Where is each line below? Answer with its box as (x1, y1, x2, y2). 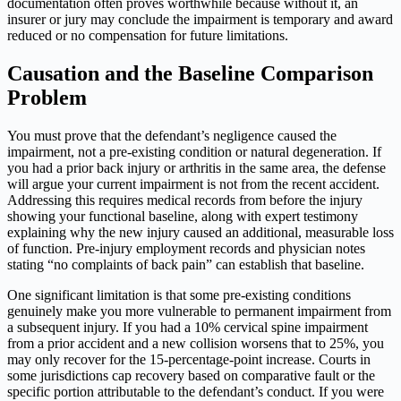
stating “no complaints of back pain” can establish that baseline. (7, 256, 364, 272)
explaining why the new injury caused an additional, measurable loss (7, 224, 394, 240)
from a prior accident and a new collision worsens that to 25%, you (7, 335, 384, 351)
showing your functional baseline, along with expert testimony (7, 208, 358, 224)
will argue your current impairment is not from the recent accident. (7, 175, 380, 192)
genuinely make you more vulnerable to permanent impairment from (7, 303, 391, 319)
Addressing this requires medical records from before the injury (7, 192, 363, 208)
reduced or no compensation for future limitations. (7, 27, 288, 43)
